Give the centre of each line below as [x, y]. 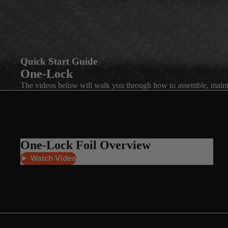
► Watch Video [48, 158]
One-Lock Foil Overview [85, 145]
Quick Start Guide [59, 61]
